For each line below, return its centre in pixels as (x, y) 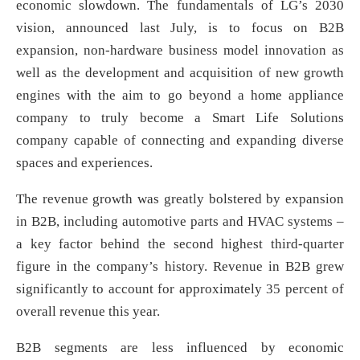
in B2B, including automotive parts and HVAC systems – (180, 222)
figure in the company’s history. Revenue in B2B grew (180, 267)
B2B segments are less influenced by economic (180, 348)
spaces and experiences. (84, 163)
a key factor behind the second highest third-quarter (180, 244)
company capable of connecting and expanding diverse (180, 141)
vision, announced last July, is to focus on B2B (180, 28)
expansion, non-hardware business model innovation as (180, 51)
